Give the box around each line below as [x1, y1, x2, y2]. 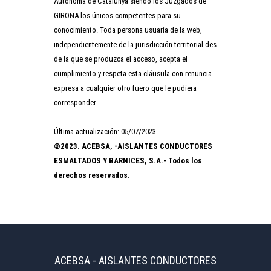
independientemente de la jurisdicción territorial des [54, 39, 217, 49]
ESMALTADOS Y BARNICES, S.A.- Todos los [54, 155, 202, 165]
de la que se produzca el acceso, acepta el [54, 54, 188, 64]
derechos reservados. [54, 170, 130, 180]
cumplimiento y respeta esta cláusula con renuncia [54, 68, 212, 78]
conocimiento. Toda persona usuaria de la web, [54, 25, 202, 34]
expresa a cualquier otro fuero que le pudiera [54, 83, 197, 93]
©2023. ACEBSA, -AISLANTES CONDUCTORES [54, 141, 212, 151]
